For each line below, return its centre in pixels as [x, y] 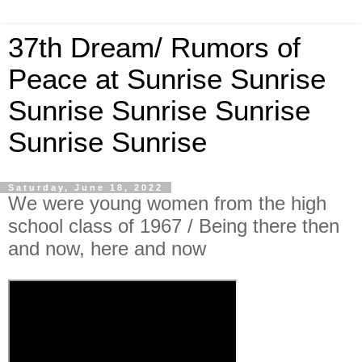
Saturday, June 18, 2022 [86, 187]
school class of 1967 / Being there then [174, 226]
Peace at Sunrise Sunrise [167, 79]
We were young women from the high [167, 203]
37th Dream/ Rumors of [154, 48]
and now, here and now [107, 248]
